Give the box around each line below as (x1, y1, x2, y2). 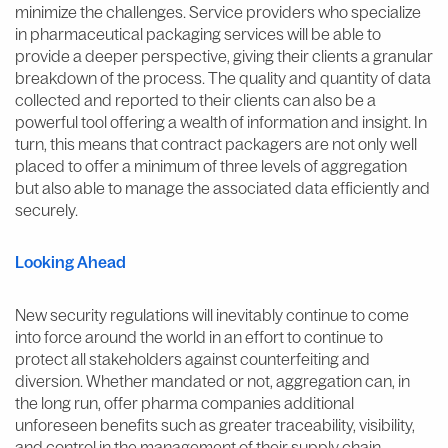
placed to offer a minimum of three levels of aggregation (15, 155, 407, 176)
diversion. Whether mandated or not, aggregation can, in (15, 370, 410, 391)
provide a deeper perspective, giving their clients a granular (15, 45, 433, 66)
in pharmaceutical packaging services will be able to (15, 23, 381, 44)
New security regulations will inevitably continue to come (15, 304, 409, 325)
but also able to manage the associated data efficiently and (15, 177, 430, 198)
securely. (15, 199, 78, 220)
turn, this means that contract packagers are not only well (15, 133, 417, 154)
